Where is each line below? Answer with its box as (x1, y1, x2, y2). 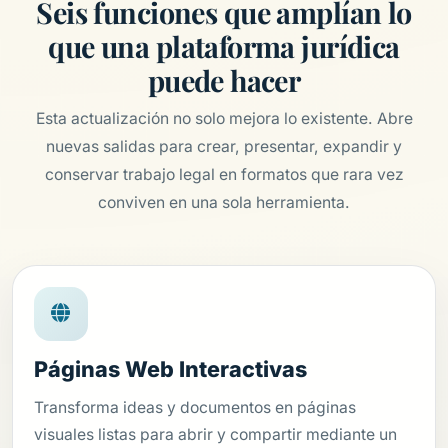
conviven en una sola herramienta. (98, 193, 350, 213)
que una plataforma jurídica (48, 27, 400, 66)
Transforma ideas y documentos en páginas (33, 397, 356, 417)
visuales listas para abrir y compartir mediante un (33, 424, 397, 444)
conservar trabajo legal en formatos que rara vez (44, 165, 404, 185)
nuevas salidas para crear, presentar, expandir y (46, 137, 402, 157)
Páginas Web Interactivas (33, 355, 307, 382)
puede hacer (147, 61, 301, 100)
